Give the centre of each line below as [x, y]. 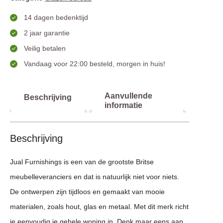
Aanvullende [128, 96]
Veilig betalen [45, 49]
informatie [123, 106]
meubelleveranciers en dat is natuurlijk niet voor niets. [95, 177]
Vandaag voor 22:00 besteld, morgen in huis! [94, 64]
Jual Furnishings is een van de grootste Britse [82, 162]
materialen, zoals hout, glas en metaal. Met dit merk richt [99, 207]
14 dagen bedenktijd [56, 18]
